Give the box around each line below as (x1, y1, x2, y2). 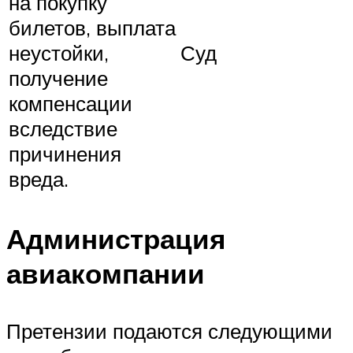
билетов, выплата (9, 14, 176, 40)
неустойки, (9, 39, 109, 65)
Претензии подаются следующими (6, 318, 333, 344)
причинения (9, 140, 121, 166)
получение (9, 65, 108, 91)
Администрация (6, 221, 225, 256)
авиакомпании (6, 255, 205, 291)
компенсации (9, 90, 132, 116)
